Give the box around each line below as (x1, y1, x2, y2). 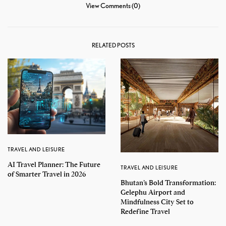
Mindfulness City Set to (121, 197, 194, 206)
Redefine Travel (121, 207, 170, 216)
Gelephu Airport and (121, 188, 185, 197)
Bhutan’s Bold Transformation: (121, 178, 216, 187)
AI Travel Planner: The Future (8, 160, 100, 169)
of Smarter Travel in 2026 (8, 169, 86, 179)
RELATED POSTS (91, 41, 135, 49)
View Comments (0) (86, 1, 140, 10)
